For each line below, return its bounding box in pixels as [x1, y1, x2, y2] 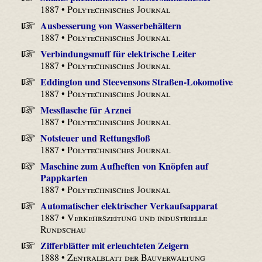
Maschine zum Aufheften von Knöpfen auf [40, 159, 208, 173]
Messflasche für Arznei [40, 103, 131, 117]
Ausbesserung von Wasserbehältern [40, 19, 181, 33]
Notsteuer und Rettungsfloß [40, 131, 150, 145]
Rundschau [40, 223, 87, 236]
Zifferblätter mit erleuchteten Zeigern [40, 239, 189, 253]
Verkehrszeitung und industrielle [67, 211, 208, 224]
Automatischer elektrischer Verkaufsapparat [40, 199, 218, 213]
